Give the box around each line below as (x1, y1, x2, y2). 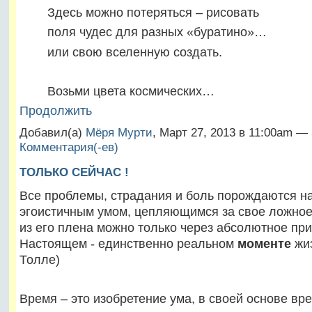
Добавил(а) (19, 125, 86, 139)
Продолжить (19, 103, 92, 118)
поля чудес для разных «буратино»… (19, 24, 267, 40)
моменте (237, 235, 291, 251)
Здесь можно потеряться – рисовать (19, 5, 259, 20)
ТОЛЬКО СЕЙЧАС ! (19, 165, 129, 180)
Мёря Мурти (85, 125, 153, 139)
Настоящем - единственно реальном (19, 235, 237, 251)
